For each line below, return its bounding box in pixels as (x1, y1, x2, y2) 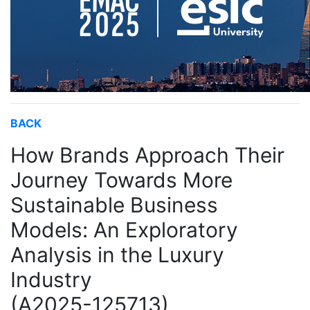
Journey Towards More (10, 167, 232, 192)
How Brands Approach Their (10, 143, 284, 167)
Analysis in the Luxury (10, 242, 224, 267)
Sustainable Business (10, 192, 218, 217)
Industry (10, 267, 92, 292)
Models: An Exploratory (10, 217, 238, 242)
